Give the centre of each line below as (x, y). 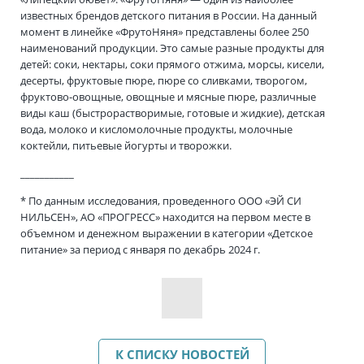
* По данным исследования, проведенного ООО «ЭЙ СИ (161, 201)
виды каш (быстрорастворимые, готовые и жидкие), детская (173, 113)
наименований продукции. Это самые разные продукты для (172, 48)
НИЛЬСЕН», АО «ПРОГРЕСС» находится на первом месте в (165, 217)
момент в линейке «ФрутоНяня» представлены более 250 (165, 32)
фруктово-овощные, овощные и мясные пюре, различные (168, 97)
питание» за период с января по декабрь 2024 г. (140, 250)
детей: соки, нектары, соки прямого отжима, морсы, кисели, (172, 65)
